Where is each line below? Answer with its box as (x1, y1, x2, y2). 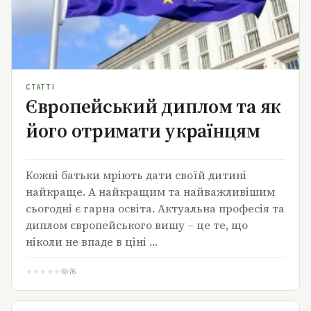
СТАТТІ (26, 81, 55, 92)
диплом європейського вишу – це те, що (26, 217, 248, 233)
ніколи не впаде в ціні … (26, 233, 158, 249)
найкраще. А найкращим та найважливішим (26, 183, 275, 199)
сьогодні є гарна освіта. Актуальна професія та (26, 200, 285, 216)
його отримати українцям (26, 117, 260, 144)
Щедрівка (134, 294, 177, 308)
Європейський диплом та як (26, 92, 281, 119)
